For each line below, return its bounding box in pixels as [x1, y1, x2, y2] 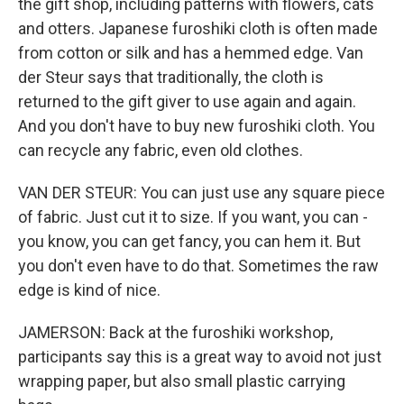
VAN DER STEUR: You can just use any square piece [18, 183, 385, 202]
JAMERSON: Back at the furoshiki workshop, [18, 323, 333, 342]
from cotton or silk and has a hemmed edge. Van [18, 43, 363, 62]
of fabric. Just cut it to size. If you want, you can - [18, 207, 368, 226]
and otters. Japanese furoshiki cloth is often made [18, 19, 378, 38]
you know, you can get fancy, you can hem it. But [18, 232, 361, 251]
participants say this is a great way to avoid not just [18, 347, 381, 366]
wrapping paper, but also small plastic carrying [18, 372, 345, 390]
